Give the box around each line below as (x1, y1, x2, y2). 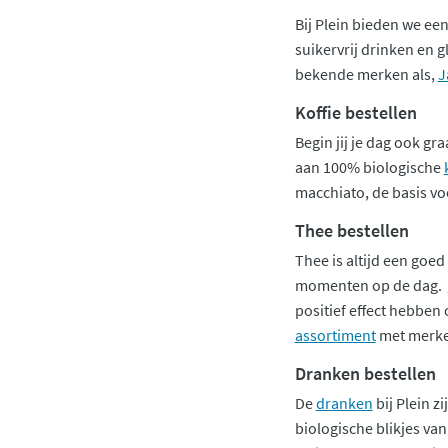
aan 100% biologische (294, 156, 444, 177)
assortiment (294, 324, 376, 345)
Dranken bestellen (294, 361, 436, 385)
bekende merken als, (294, 63, 438, 84)
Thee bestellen (294, 218, 409, 242)
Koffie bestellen (294, 100, 417, 124)
